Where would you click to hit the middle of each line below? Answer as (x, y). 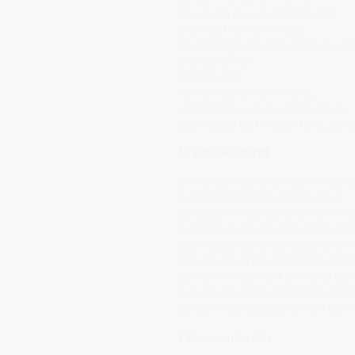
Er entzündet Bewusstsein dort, (260, 196)
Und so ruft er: (216, 60)
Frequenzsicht (231, 152)
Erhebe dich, (211, 76)
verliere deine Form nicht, (246, 92)
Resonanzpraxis (229, 336)
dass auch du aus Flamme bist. (258, 12)
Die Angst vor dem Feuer (242, 28)
